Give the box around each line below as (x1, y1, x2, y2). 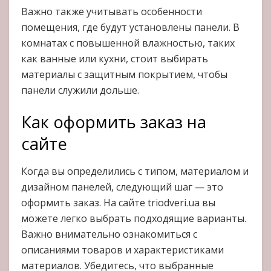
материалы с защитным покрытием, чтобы (21, 67, 227, 81)
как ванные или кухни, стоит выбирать (21, 51, 208, 65)
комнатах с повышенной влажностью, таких (21, 36, 235, 50)
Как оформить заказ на (21, 111, 206, 134)
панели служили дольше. (21, 83, 139, 97)
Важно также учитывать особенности (21, 4, 202, 18)
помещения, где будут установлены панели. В (21, 20, 240, 34)
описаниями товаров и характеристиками (21, 243, 224, 256)
